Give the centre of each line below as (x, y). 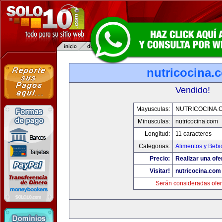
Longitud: (157, 134)
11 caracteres (194, 134)
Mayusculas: (153, 109)
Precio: (160, 159)
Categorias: (154, 146)
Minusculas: (154, 121)
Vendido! (193, 90)
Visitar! (160, 171)
